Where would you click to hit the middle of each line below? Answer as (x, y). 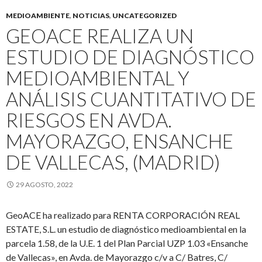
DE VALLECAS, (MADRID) (113, 162)
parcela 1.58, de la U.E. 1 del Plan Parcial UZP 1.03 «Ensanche (127, 243)
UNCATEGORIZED (144, 15)
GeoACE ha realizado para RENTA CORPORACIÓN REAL (123, 215)
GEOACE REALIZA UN (100, 36)
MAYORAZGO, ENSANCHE (120, 141)
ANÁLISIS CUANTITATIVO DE (131, 99)
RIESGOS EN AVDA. (89, 120)
